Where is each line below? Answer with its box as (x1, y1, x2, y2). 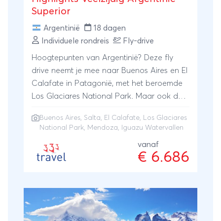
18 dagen (94, 24, 126, 32)
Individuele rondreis (41, 37, 109, 45)
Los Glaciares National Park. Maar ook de (32, 92, 183, 100)
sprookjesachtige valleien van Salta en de (32, 117, 182, 126)
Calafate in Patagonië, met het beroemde (32, 79, 183, 87)
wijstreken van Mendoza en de (32, 105, 142, 113)
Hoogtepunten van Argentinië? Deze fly (32, 53, 173, 62)
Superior (32, 6, 71, 16)
